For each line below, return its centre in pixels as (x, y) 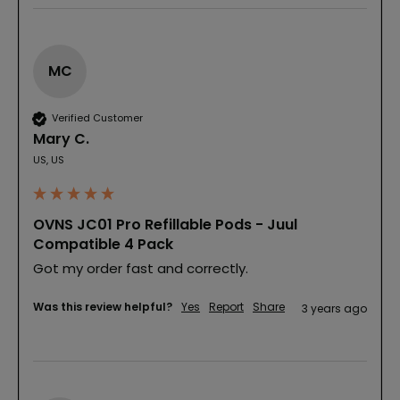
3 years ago (334, 308)
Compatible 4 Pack (103, 244)
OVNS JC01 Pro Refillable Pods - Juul (165, 224)
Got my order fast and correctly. (141, 268)
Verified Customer (97, 118)
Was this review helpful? (103, 306)
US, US (49, 159)
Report (226, 306)
